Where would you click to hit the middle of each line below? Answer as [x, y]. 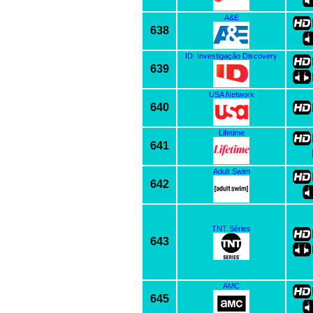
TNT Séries [231, 228]
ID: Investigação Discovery [231, 56]
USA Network [231, 94]
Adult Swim [231, 171]
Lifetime [231, 132]
